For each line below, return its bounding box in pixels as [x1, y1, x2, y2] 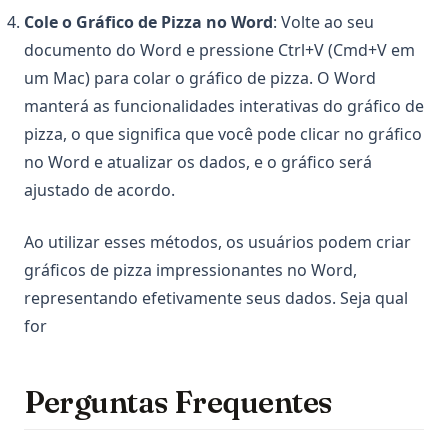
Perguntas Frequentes [24, 384, 332, 422]
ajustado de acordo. [24, 179, 175, 202]
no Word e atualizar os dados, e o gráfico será [24, 151, 372, 174]
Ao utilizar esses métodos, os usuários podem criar [24, 231, 411, 254]
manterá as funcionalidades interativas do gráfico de [24, 95, 424, 118]
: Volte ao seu [273, 11, 374, 34]
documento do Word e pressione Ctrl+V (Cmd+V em [24, 39, 415, 62]
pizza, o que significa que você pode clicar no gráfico [24, 123, 422, 146]
